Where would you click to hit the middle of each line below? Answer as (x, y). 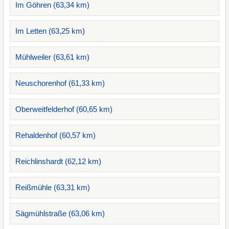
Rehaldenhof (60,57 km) (55, 135)
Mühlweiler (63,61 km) (52, 57)
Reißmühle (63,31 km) (53, 187)
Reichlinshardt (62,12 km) (58, 161)
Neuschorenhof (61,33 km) (60, 83)
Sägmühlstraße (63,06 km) (60, 213)
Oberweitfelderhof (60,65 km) (64, 109)
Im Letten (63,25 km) (50, 31)
